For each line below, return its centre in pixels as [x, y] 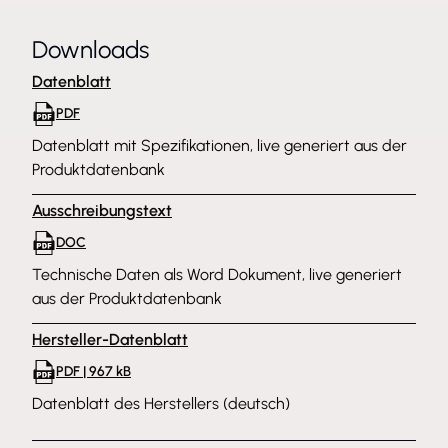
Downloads [90, 49]
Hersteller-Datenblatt [110, 339]
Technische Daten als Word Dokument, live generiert [217, 274]
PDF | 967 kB [93, 371]
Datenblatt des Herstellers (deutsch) [161, 403]
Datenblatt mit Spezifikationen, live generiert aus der [219, 145]
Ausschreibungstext [102, 210]
